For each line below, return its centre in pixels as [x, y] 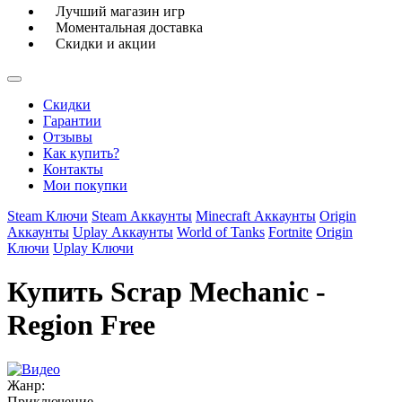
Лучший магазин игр [120, 11]
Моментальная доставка [129, 27]
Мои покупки [85, 185]
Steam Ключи [48, 216]
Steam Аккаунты [142, 216]
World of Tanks [221, 232]
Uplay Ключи [93, 248]
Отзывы [68, 137]
